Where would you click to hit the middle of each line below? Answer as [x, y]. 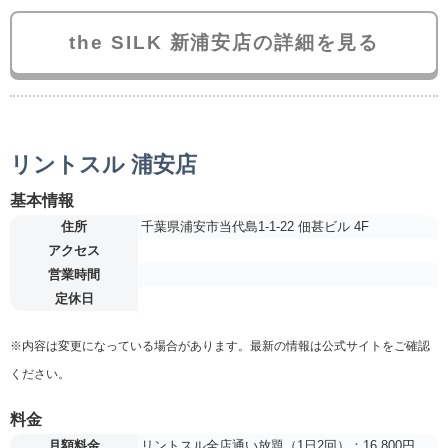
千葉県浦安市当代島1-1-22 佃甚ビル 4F [255, 226]
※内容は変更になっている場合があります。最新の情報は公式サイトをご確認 [220, 345]
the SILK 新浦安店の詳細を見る [224, 42]
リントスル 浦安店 [103, 164]
